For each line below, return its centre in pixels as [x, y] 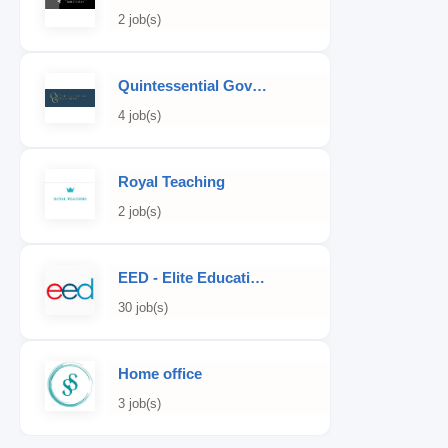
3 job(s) [139, 403]
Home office [160, 373]
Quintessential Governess [259, 85]
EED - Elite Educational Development [257, 277]
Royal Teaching [171, 181]
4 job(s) [139, 115]
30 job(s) [143, 307]
